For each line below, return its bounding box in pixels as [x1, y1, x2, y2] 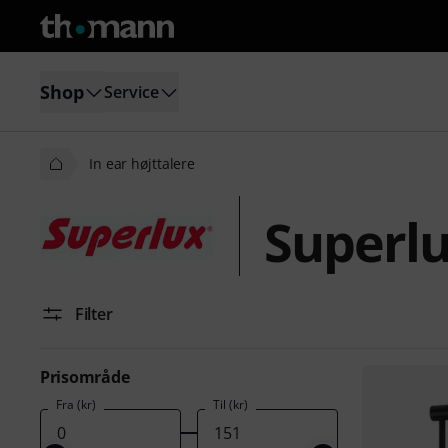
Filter [75, 303, 113, 325]
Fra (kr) [56, 396, 96, 413]
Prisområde [40, 366, 130, 388]
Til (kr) [212, 396, 248, 413]
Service [104, 80, 159, 103]
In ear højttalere [89, 154, 196, 173]
